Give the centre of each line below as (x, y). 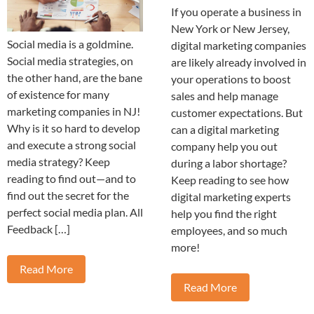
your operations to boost (231, 79)
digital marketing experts (231, 197)
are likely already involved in (239, 62)
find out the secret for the (68, 196)
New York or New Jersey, (230, 29)
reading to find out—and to (71, 179)
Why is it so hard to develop (74, 128)
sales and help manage (225, 96)
